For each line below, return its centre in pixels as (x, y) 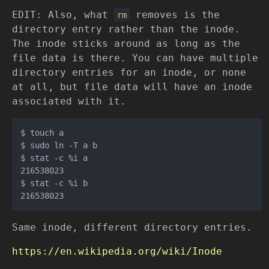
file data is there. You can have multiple (135, 58)
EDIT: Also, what (63, 15)
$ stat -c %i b (54, 183)
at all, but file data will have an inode (132, 87)
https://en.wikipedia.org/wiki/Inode (117, 252)
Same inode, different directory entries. (132, 228)
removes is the (175, 15)
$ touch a (42, 133)
